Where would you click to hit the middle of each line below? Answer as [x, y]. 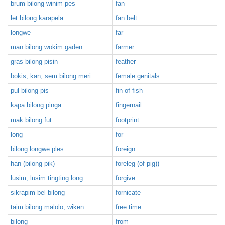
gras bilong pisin [34, 62]
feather [126, 62]
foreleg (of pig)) [137, 163]
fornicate [128, 193]
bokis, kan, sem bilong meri [51, 76]
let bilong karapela [37, 18]
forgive [125, 178]
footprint [127, 120]
